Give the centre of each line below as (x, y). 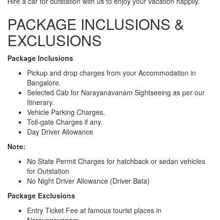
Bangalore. (44, 82)
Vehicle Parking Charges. (66, 112)
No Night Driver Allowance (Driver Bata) (88, 180)
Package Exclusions (41, 195)
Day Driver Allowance (60, 131)
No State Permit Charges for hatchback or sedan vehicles (116, 161)
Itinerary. (41, 102)
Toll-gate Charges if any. (65, 122)
